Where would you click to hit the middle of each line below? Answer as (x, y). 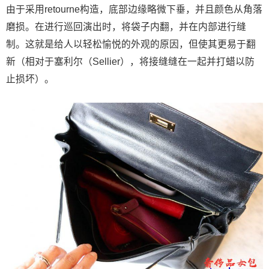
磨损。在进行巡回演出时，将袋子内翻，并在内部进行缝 (126, 27)
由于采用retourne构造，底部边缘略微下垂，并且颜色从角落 (134, 10)
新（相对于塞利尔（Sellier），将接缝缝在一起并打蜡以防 (130, 62)
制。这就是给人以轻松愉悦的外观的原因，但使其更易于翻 (131, 44)
